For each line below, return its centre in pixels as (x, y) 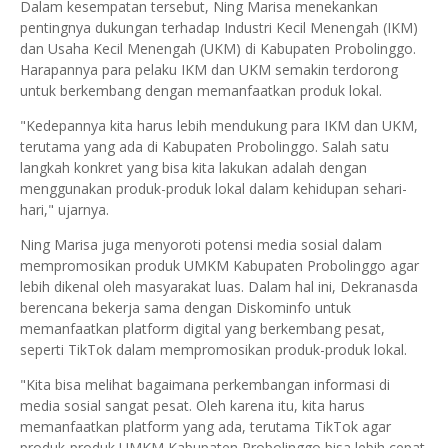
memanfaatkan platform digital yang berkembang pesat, (202, 328)
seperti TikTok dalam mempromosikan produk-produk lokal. (213, 349)
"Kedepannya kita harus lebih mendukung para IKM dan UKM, (219, 125)
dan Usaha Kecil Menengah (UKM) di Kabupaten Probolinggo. (218, 48)
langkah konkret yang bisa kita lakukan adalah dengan (193, 167)
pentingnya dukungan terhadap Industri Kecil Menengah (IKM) (219, 27)
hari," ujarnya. (64, 209)
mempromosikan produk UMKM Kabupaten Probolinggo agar (219, 265)
